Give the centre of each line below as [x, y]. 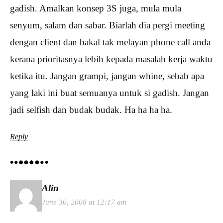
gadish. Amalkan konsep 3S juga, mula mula [96, 8]
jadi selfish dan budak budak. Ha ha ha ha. [91, 110]
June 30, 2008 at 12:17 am [84, 202]
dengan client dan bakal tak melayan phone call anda [110, 42]
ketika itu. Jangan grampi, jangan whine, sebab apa [107, 76]
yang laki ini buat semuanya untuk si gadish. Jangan [110, 93]
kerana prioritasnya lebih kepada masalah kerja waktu [111, 59]
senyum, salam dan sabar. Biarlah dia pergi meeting [108, 25]
